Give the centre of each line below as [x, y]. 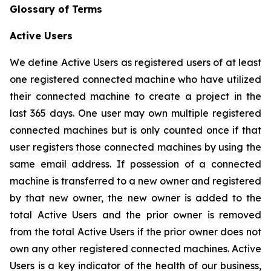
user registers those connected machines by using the [135, 147]
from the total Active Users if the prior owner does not [135, 232]
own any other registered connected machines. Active [135, 249]
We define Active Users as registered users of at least [135, 62]
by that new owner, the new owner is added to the [135, 198]
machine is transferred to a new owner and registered [135, 181]
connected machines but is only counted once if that [135, 130]
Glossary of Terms [56, 9]
